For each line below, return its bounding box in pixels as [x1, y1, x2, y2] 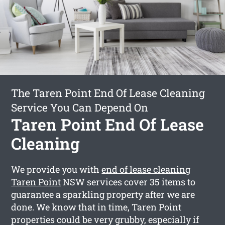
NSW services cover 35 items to [61, 175, 196, 188]
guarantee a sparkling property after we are [11, 188, 195, 200]
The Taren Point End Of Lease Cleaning [11, 85, 205, 100]
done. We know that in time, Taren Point [11, 200, 182, 213]
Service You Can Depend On [11, 100, 149, 115]
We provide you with [11, 163, 102, 175]
